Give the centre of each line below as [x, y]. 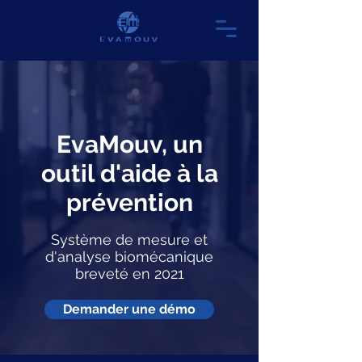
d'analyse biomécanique [129, 257]
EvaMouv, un [129, 144]
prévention [129, 202]
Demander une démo [129, 309]
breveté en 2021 [129, 274]
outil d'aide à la [129, 173]
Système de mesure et [129, 240]
